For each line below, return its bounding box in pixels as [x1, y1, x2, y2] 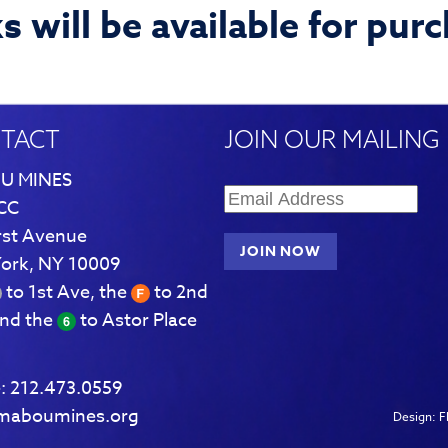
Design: [392, 408, 439, 425]
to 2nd [149, 279, 208, 306]
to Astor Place [75, 307, 197, 334]
